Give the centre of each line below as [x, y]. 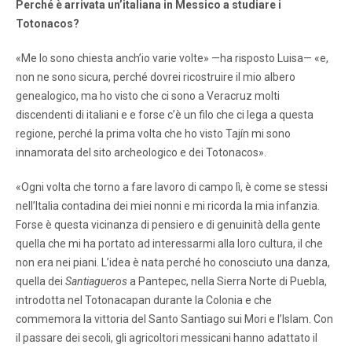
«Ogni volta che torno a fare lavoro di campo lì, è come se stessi [172, 187]
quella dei [40, 281]
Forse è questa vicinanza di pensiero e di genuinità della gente [168, 224]
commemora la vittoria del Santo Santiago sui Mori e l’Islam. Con [174, 319]
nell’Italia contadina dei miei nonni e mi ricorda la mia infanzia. [168, 205]
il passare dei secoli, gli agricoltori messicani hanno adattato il [167, 337]
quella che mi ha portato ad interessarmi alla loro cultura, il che [169, 243]
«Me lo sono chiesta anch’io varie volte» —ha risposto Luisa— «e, [172, 58]
